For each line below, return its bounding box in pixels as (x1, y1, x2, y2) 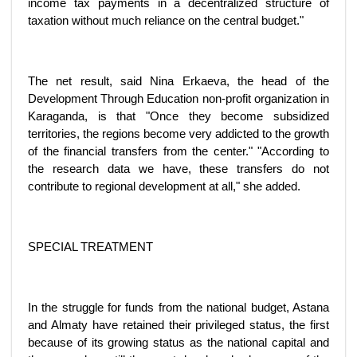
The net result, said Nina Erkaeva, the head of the (28, 74, 329, 88)
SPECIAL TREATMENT (28, 240, 153, 253)
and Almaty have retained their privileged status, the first (28, 318, 329, 331)
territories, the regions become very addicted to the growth (28, 127, 329, 140)
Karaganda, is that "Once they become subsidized (28, 109, 329, 123)
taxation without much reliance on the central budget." (28, 14, 304, 27)
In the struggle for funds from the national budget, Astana (28, 300, 329, 314)
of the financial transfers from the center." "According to (28, 144, 329, 158)
